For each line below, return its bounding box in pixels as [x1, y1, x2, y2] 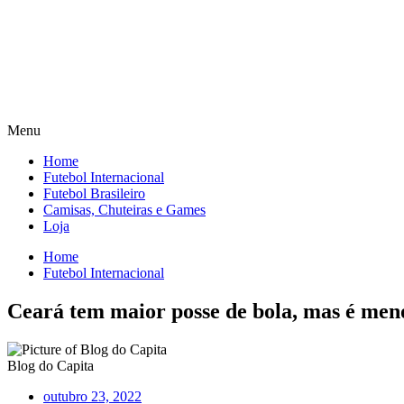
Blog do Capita [7, 357, 94, 373]
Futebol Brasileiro [43, 186, 145, 201]
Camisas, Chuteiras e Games [43, 202, 206, 217]
